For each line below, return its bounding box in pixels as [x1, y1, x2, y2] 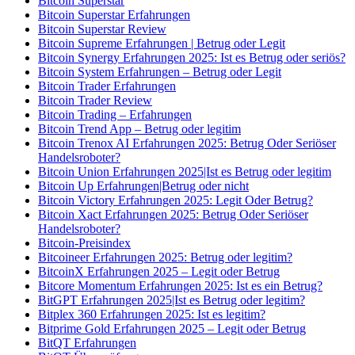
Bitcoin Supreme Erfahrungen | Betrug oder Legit [38, 36, 285, 51]
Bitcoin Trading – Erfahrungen [38, 108, 192, 122]
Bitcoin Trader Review [38, 94, 152, 108]
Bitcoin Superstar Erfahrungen [38, 8, 190, 22]
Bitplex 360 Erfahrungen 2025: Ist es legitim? [38, 307, 265, 322]
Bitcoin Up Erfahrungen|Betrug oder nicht [38, 179, 249, 193]
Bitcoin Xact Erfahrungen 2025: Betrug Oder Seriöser [38, 208, 308, 222]
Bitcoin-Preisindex [38, 236, 131, 250]
